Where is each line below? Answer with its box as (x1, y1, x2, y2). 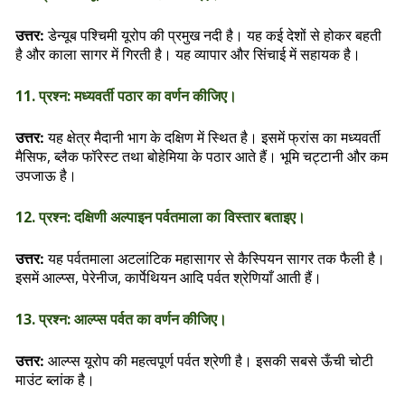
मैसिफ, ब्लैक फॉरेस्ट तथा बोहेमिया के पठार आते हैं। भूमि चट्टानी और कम (15, 146, 388, 166)
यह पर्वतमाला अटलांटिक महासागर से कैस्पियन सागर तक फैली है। (48, 249, 385, 268)
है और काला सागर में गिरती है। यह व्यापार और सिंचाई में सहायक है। (15, 44, 361, 64)
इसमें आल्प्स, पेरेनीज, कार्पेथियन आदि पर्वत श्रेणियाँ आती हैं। (15, 268, 322, 287)
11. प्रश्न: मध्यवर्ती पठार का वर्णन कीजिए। (15, 86, 237, 106)
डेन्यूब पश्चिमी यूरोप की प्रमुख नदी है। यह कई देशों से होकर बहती (48, 25, 381, 45)
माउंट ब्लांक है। (15, 370, 95, 390)
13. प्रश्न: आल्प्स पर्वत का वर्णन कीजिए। (15, 309, 227, 329)
